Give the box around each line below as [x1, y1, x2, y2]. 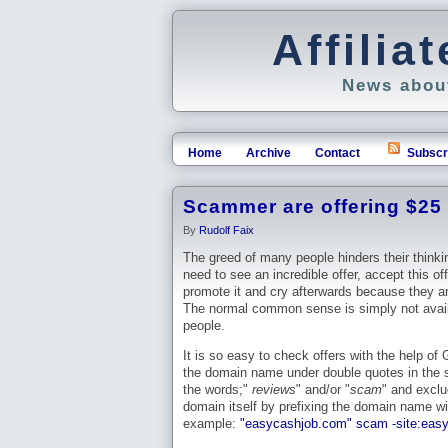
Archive [246, 146, 291, 160]
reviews [252, 382, 296, 398]
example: [183, 416, 240, 432]
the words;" [183, 382, 252, 398]
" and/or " [296, 382, 350, 398]
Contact [315, 146, 360, 160]
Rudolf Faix [199, 224, 254, 236]
